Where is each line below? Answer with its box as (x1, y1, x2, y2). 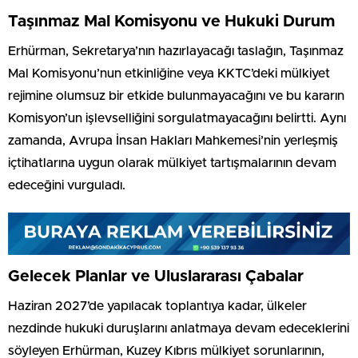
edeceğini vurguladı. (8, 178, 125, 192)
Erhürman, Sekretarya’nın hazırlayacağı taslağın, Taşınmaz (8, 44, 344, 58)
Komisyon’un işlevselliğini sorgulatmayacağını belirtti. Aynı (8, 111, 346, 125)
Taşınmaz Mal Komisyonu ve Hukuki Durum (8, 13, 335, 30)
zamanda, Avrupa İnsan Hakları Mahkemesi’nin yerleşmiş (8, 133, 338, 147)
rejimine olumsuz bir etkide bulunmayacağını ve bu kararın (8, 89, 344, 102)
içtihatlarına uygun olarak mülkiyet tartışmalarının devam (8, 156, 336, 169)
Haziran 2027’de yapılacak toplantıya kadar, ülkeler (8, 299, 307, 312)
